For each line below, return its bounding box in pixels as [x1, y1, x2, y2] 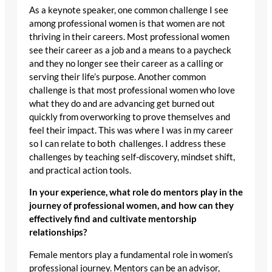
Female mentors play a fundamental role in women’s [29, 250, 233, 260]
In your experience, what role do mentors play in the [29, 187, 243, 198]
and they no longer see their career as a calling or [29, 58, 223, 69]
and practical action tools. [29, 165, 133, 175]
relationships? [29, 227, 87, 238]
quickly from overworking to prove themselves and [29, 111, 230, 122]
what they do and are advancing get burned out [29, 98, 215, 109]
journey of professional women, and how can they [29, 200, 234, 211]
